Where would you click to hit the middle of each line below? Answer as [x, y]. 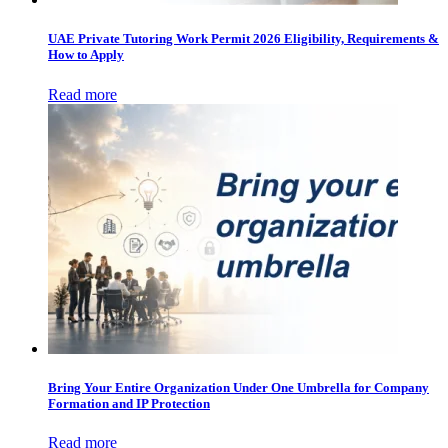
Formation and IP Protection [129, 403]
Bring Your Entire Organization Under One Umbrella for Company [238, 387]
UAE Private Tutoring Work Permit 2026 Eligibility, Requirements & [243, 39]
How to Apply [86, 55]
